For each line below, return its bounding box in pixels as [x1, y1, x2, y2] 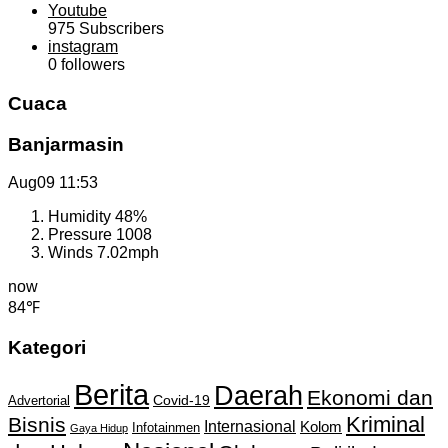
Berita [74, 377, 149, 411]
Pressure [48, 226, 116, 244]
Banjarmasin [8, 133, 124, 155]
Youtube [48, 2, 107, 20]
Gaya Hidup [70, 421, 128, 434]
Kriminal [346, 411, 425, 437]
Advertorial [8, 393, 70, 408]
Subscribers [75, 20, 164, 38]
